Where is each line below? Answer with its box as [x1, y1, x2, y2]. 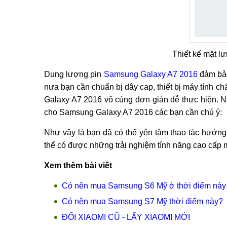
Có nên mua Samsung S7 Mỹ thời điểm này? [62, 197, 223, 206]
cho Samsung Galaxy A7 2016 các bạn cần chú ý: [44, 108, 222, 117]
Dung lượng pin [44, 70, 104, 79]
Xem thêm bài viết [44, 161, 112, 170]
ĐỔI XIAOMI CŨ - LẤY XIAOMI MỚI [62, 213, 190, 221]
